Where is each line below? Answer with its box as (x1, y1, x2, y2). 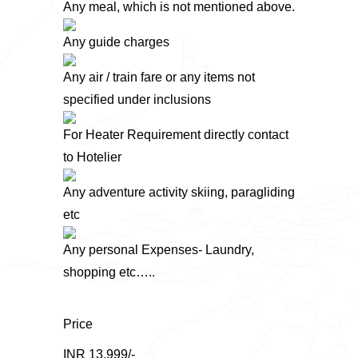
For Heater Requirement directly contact (63, 127, 288, 141)
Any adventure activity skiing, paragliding (63, 185, 295, 199)
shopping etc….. (63, 265, 155, 279)
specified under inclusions (63, 92, 211, 106)
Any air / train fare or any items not (63, 70, 255, 84)
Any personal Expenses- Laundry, (63, 242, 254, 257)
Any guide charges (63, 34, 169, 49)
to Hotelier (63, 149, 121, 164)
